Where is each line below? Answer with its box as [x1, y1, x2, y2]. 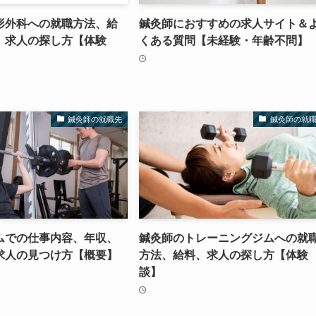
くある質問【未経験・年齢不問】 [139, 35, 309, 47]
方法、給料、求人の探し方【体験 [139, 249, 309, 262]
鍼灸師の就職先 [68, 114, 123, 123]
